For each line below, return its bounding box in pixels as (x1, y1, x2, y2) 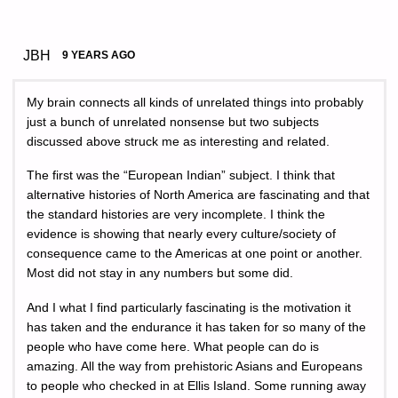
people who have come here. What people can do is (27, 339, 319, 354)
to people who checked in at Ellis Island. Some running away (27, 378, 366, 393)
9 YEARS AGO (62, 48, 136, 61)
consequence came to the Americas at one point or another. (27, 247, 362, 261)
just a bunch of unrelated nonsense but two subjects (27, 115, 319, 130)
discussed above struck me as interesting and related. (27, 135, 330, 149)
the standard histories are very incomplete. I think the (27, 208, 325, 222)
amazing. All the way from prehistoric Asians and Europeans (27, 359, 362, 373)
